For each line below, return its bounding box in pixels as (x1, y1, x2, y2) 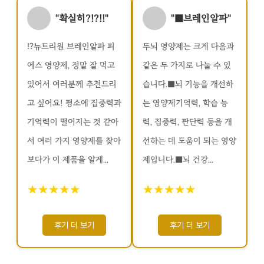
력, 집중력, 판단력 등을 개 (143, 117, 232, 127)
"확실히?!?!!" (55, 12, 108, 24)
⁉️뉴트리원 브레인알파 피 (27, 41, 115, 52)
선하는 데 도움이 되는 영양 (143, 136, 236, 146)
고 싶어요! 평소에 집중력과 (27, 98, 121, 108)
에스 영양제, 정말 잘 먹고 (27, 60, 115, 71)
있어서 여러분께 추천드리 (27, 79, 117, 90)
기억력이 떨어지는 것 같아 (27, 117, 118, 127)
